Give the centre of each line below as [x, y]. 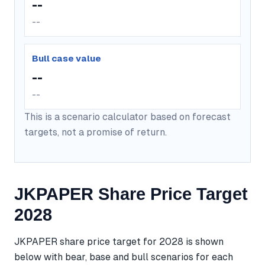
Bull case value [67, 58]
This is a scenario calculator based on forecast [127, 117]
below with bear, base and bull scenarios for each [124, 257]
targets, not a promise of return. [96, 132]
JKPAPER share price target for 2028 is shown [119, 241]
